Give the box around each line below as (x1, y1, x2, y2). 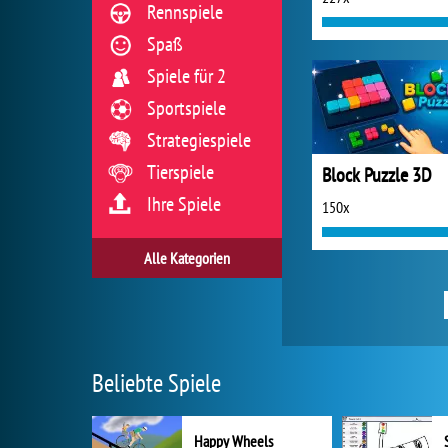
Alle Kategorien (144, 248, 230, 268)
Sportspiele (147, 95, 226, 121)
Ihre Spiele (147, 191, 221, 217)
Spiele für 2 (147, 63, 226, 89)
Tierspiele (147, 159, 214, 185)
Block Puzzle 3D (322, 162, 432, 188)
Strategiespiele (147, 127, 251, 153)
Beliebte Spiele (92, 367, 221, 399)
